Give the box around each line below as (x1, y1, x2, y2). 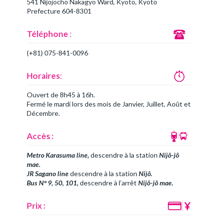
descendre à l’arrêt (80, 179, 137, 187)
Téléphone (27, 29, 70, 39)
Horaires (27, 71, 60, 81)
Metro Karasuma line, (27, 151, 89, 160)
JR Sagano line (27, 169, 69, 178)
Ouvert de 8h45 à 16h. (27, 91, 95, 99)
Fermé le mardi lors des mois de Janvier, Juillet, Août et (27, 100, 191, 109)
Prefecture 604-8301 (27, 7, 91, 16)
